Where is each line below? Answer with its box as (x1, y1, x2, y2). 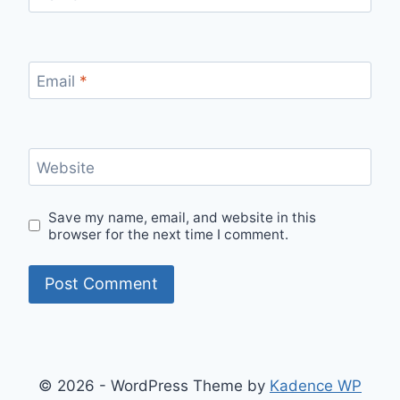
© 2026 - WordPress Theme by (38, 376, 270, 395)
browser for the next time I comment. (48, 225, 289, 243)
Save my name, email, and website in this (48, 208, 317, 226)
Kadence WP (270, 376, 362, 395)
